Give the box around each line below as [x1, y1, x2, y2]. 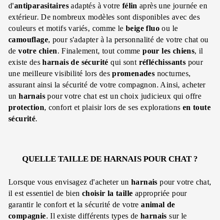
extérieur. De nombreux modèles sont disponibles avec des [8, 12, 200, 21]
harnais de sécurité [42, 57, 109, 66]
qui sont [108, 57, 139, 66]
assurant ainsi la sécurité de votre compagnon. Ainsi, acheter [8, 80, 206, 89]
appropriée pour [133, 189, 187, 197]
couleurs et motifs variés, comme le [8, 24, 126, 32]
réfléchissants [138, 57, 186, 66]
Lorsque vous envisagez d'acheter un [8, 177, 132, 186]
